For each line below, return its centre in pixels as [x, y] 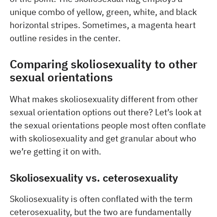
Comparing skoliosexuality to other [103, 64]
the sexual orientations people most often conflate [108, 125]
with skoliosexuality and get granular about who [103, 138]
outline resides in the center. [65, 38]
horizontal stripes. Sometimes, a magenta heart [103, 25]
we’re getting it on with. [55, 151]
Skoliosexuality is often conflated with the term [101, 199]
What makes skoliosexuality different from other [104, 99]
